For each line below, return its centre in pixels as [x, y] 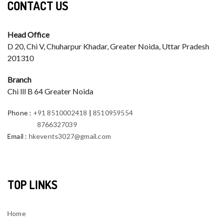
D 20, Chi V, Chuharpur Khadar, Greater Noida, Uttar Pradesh [108, 46]
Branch [19, 79]
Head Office [28, 34]
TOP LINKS [33, 184]
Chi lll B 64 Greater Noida [50, 91]
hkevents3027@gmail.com [70, 136]
